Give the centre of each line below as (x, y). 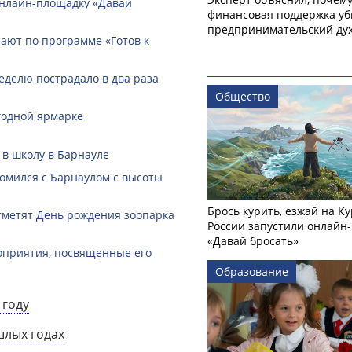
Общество (243, 96)
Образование (252, 272)
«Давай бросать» (253, 241)
